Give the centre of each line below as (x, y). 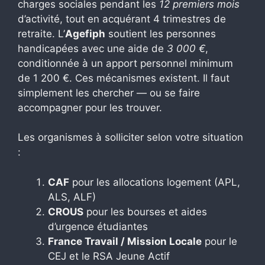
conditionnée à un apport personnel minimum (125, 63)
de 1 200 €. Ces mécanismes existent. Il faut (124, 78)
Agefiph (85, 33)
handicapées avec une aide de (92, 48)
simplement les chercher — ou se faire (109, 93)
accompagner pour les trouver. (90, 107)
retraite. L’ (41, 33)
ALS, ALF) (72, 197)
